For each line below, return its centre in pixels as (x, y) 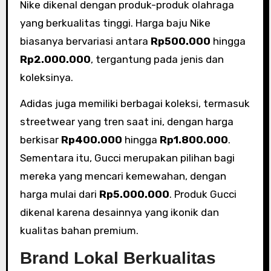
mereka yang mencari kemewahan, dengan (123, 176)
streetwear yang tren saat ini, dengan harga (126, 121)
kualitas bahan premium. (79, 230)
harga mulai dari (59, 194)
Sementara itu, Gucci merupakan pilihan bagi (127, 158)
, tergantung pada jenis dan (157, 59)
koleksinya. (46, 77)
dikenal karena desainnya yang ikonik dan (119, 212)
